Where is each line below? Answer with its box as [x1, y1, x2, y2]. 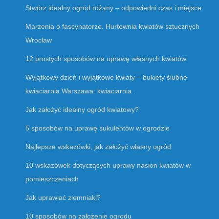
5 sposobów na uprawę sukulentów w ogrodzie [25, 124, 170, 132]
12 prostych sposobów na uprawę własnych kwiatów [25, 55, 186, 63]
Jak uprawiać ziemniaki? [25, 194, 101, 202]
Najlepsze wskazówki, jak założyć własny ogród [25, 143, 171, 151]
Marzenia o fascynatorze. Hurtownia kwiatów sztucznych [25, 22, 199, 31]
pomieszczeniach [25, 175, 79, 183]
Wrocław [25, 36, 52, 44]
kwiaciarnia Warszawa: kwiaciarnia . [25, 87, 135, 95]
